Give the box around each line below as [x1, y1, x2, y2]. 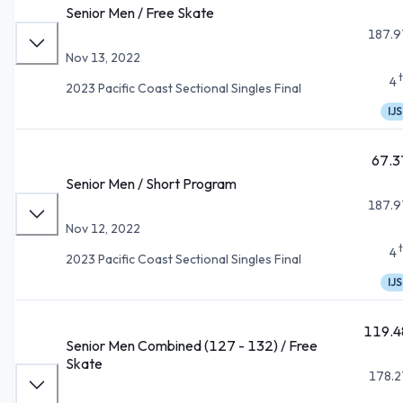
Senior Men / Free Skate [66, 3, 214, 22]
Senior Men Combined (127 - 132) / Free [66, 336, 318, 354]
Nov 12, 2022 [66, 219, 140, 237]
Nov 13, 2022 [66, 49, 140, 66]
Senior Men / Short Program [66, 174, 237, 193]
